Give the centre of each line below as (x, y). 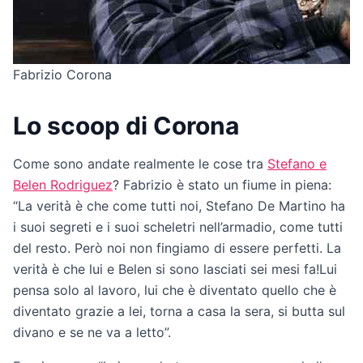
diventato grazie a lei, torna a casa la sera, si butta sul (179, 311)
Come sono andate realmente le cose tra (140, 163)
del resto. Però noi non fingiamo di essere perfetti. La (177, 248)
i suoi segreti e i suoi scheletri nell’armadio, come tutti (178, 226)
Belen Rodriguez (63, 184)
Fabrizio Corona (62, 74)
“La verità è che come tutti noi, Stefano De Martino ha (179, 205)
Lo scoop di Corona (126, 125)
